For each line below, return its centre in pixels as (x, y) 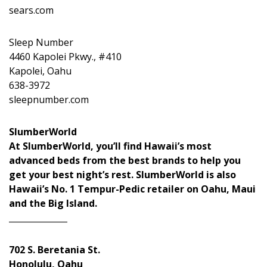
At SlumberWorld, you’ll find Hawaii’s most (110, 146)
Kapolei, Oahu (40, 71)
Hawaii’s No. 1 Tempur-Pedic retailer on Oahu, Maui (132, 189)
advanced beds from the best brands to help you (125, 160)
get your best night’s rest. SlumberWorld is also (122, 175)
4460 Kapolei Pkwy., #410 (65, 57)
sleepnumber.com (49, 100)
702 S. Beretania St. (55, 250)
